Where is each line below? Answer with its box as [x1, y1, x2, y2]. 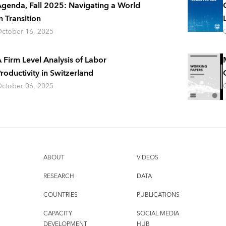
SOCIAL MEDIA [136, 208, 179, 219]
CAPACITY [43, 208, 72, 219]
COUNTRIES [43, 190, 78, 201]
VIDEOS [136, 152, 158, 163]
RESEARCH [43, 171, 74, 182]
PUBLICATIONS [136, 190, 180, 201]
